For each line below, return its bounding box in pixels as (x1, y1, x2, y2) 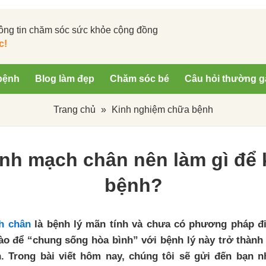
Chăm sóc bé (110, 74, 169, 84)
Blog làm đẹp (35, 74, 94, 84)
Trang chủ (53, 104, 96, 115)
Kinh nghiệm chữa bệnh (111, 104, 213, 115)
